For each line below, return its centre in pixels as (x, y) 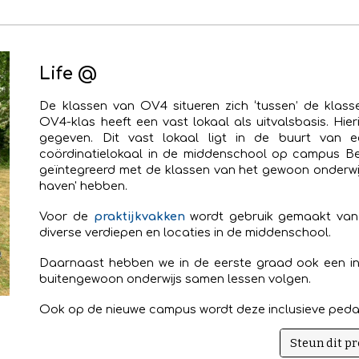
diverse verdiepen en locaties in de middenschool (184, 232)
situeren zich (211, 106)
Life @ (69, 74)
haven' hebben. (85, 186)
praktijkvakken (139, 216)
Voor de (67, 216)
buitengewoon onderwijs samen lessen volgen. (177, 279)
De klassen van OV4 (106, 106)
